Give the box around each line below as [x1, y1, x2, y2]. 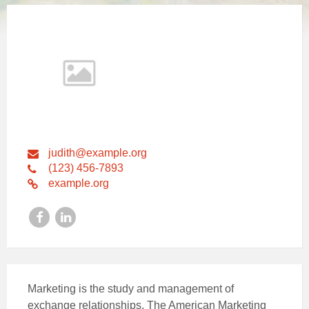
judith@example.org [48, 147, 147, 159]
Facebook [42, 211, 97, 225]
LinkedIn [70, 211, 117, 225]
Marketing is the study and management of [28, 283, 234, 295]
